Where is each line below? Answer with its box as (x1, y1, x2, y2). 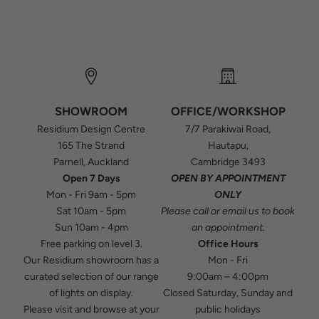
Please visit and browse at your (23, 303, 159, 315)
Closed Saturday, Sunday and (163, 287, 293, 299)
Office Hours (197, 238, 258, 250)
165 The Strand (58, 140, 125, 152)
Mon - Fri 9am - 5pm (46, 189, 136, 201)
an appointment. (191, 221, 265, 234)
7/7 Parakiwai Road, (185, 123, 271, 135)
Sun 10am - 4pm (54, 221, 128, 234)
